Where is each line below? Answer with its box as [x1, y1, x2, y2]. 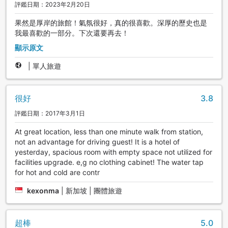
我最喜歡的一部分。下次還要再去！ [15, 28, 129, 37]
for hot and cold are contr [15, 168, 100, 177]
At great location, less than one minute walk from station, [15, 127, 203, 136]
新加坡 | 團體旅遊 [66, 186, 122, 195]
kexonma [27, 186, 59, 195]
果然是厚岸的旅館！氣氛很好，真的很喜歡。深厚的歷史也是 [15, 18, 207, 27]
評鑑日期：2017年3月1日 [15, 109, 85, 118]
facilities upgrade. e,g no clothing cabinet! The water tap [15, 158, 204, 167]
